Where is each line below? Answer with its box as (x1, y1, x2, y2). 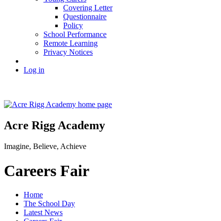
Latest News (24, 208, 63, 217)
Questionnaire (63, 12, 107, 21)
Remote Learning (43, 39, 98, 48)
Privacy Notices (43, 48, 93, 57)
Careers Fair (4, 161, 89, 180)
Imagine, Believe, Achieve (4, 142, 86, 151)
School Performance (43, 30, 107, 39)
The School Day (24, 199, 75, 208)
